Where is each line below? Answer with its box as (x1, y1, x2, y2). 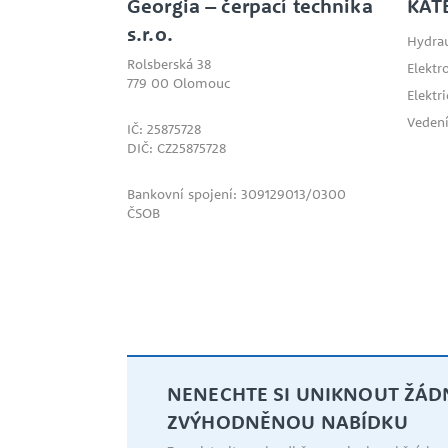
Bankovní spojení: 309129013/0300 (127, 185, 346, 204)
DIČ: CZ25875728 (127, 139, 226, 158)
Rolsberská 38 (127, 55, 211, 74)
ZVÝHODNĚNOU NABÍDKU (167, 409, 408, 435)
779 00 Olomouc (127, 74, 230, 93)
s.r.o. (127, 21, 173, 47)
